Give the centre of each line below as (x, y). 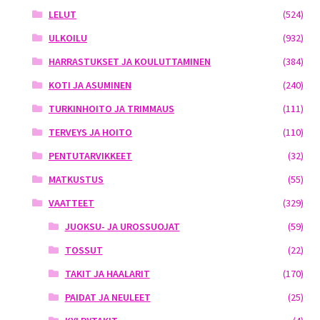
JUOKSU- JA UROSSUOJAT (122, 226)
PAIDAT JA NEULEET (107, 297)
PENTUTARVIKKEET (90, 155)
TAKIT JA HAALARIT (107, 273)
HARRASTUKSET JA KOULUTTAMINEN (129, 61)
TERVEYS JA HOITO (90, 132)
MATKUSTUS (76, 179)
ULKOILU (67, 37)
